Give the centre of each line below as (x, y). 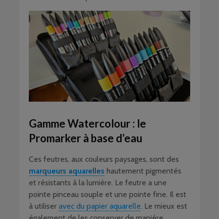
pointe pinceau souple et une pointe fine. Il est (108, 194)
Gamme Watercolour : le (88, 123)
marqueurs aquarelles (67, 171)
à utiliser (44, 206)
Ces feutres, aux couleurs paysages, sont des (104, 159)
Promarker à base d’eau (86, 138)
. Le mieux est (164, 206)
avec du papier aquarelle (100, 206)
